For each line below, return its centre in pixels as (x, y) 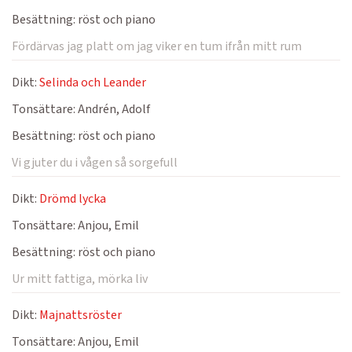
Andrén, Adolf (113, 109)
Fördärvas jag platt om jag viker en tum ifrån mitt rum (157, 46)
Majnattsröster (81, 315)
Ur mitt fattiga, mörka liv (80, 279)
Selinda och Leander (93, 82)
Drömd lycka (73, 199)
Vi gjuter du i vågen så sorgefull (95, 163)
